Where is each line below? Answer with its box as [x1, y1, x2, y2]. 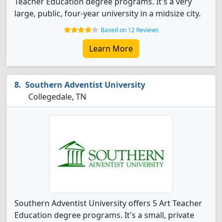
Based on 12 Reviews [100, 26, 159, 34]
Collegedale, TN [26, 91, 86, 102]
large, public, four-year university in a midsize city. [14, 8, 201, 19]
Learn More [89, 43, 133, 54]
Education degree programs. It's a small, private [14, 210, 194, 221]
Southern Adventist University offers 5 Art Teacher [14, 198, 202, 209]
